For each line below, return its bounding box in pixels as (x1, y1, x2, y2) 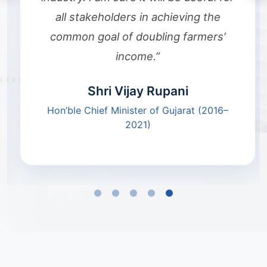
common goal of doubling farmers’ (46, 29, 221, 43)
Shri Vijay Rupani (83, 83, 184, 98)
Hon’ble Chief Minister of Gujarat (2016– (43, 104, 224, 116)
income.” (111, 49, 156, 63)
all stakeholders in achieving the (51, 10, 216, 23)
